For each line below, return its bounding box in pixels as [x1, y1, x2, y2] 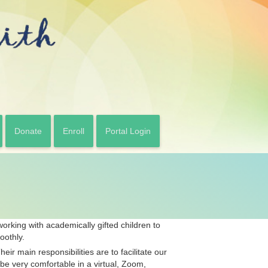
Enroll [62, 126, 84, 136]
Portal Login [105, 126, 151, 136]
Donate [14, 126, 42, 136]
